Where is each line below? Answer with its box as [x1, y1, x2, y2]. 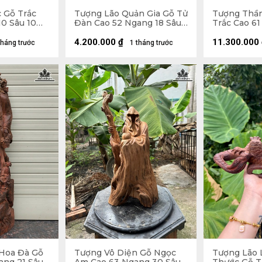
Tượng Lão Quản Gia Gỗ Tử [74, 8, 188, 19]
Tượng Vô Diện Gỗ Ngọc [74, 247, 176, 258]
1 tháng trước [130, 38, 173, 47]
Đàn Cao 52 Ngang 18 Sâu [74, 17, 181, 28]
